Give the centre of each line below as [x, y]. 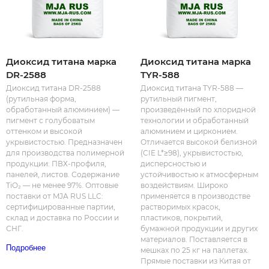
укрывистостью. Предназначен [64, 142]
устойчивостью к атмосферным [199, 175]
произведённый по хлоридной [198, 110]
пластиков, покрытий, [182, 218]
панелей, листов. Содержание [63, 175]
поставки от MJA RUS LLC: [55, 196]
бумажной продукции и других [199, 229]
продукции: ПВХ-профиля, [56, 164]
